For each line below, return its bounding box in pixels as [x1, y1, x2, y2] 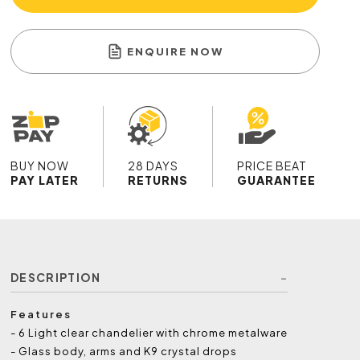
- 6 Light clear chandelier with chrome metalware [10, 326, 288, 340]
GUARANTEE [237, 173, 317, 188]
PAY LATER [10, 173, 80, 188]
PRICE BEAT [237, 158, 308, 174]
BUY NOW [10, 158, 70, 174]
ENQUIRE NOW [127, 45, 224, 59]
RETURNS [128, 173, 189, 188]
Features [10, 308, 72, 321]
